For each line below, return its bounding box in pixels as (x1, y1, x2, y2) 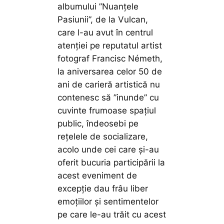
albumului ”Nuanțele (57, 1, 139, 11)
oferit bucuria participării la (57, 157, 165, 167)
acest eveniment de (57, 170, 137, 180)
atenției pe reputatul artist (57, 40, 162, 50)
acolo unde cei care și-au (57, 144, 159, 154)
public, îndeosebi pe (57, 118, 139, 128)
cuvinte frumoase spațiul (57, 105, 156, 115)
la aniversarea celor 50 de (57, 66, 162, 76)
